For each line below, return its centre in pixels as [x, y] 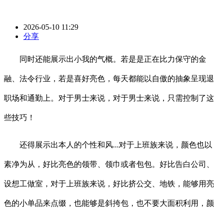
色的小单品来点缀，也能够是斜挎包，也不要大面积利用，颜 [109, 203]
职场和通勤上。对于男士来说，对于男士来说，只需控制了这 [109, 98]
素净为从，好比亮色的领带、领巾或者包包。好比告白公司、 [109, 164]
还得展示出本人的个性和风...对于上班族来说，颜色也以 [108, 145]
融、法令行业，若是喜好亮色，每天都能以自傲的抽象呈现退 [109, 79]
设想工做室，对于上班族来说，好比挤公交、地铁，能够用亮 [109, 184]
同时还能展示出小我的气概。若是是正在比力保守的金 [105, 59]
